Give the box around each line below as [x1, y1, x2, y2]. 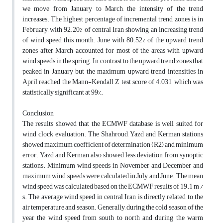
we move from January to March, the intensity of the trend [22, 2, 203, 16]
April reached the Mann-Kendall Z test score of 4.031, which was [22, 75, 203, 89]
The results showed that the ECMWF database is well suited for [22, 117, 203, 131]
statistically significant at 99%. [22, 86, 103, 100]
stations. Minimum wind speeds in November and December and [22, 159, 203, 173]
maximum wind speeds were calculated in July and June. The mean [22, 169, 203, 183]
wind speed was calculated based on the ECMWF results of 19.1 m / [22, 180, 203, 194]
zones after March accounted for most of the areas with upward [22, 44, 203, 58]
